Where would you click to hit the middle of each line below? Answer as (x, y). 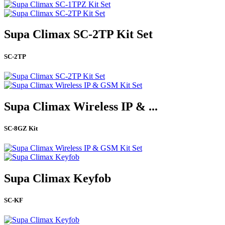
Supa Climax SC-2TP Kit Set (78, 34)
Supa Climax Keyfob (58, 178)
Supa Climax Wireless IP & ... (81, 106)
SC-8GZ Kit (21, 128)
